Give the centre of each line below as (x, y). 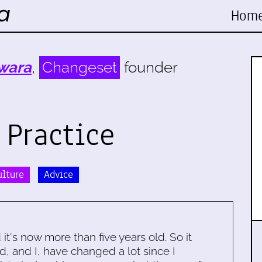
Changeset (80, 67)
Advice (58, 174)
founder (149, 67)
